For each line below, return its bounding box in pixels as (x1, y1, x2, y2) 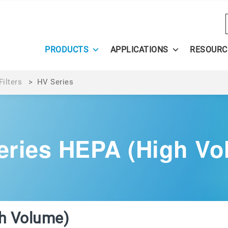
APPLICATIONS (110, 45, 168, 54)
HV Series (37, 77, 73, 87)
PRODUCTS (45, 45, 89, 54)
